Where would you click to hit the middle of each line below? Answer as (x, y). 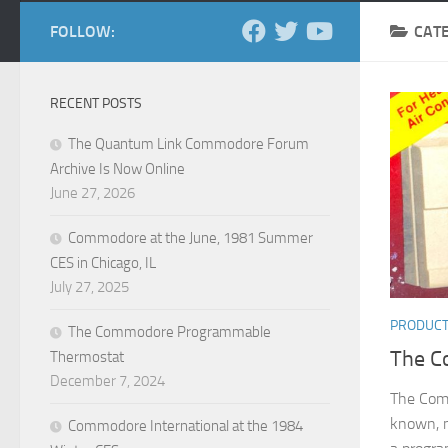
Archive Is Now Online (117, 169)
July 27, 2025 (89, 287)
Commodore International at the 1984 (185, 426)
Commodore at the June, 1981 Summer (190, 238)
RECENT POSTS (96, 103)
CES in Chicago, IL (103, 263)
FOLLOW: (82, 31)
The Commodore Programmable (169, 332)
